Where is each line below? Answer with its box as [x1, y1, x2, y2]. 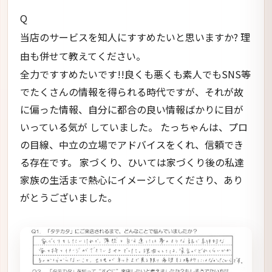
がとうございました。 [20, 189, 117, 205]
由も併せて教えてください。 [20, 48, 146, 63]
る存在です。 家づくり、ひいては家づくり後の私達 [20, 154, 244, 169]
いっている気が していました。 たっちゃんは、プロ [20, 119, 248, 134]
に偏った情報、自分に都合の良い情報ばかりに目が [20, 101, 243, 117]
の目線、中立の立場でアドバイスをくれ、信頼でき [20, 137, 243, 152]
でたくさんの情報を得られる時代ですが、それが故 [20, 84, 243, 99]
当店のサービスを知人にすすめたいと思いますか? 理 [20, 29, 250, 44]
